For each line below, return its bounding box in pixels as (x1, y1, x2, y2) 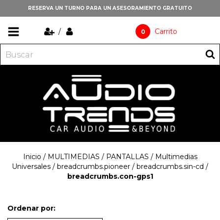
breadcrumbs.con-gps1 (67, 171, 153, 181)
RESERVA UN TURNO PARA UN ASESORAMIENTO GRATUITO (28, 5, 192, 11)
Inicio (23, 152, 41, 161)
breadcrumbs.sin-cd (137, 162, 204, 171)
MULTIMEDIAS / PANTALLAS (47, 152, 149, 161)
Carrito (155, 27, 178, 36)
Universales (12, 162, 51, 171)
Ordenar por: (7, 203, 55, 213)
